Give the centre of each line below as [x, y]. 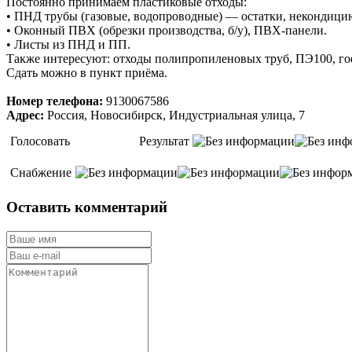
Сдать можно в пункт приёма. [87, 73]
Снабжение [41, 173]
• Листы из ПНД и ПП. [68, 45]
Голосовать [40, 141]
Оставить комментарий [87, 207]
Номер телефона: [55, 101]
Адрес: [25, 115]
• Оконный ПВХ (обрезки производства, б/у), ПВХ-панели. [167, 31]
